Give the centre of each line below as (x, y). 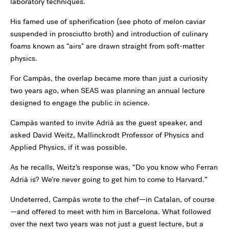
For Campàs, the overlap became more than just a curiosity (109, 78)
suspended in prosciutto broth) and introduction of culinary (109, 33)
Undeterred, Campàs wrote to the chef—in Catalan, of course (112, 199)
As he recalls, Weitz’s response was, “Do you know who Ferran (114, 167)
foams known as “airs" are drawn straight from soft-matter (107, 46)
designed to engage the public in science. (80, 102)
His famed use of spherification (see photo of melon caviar (108, 21)
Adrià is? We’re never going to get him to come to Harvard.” (109, 179)
